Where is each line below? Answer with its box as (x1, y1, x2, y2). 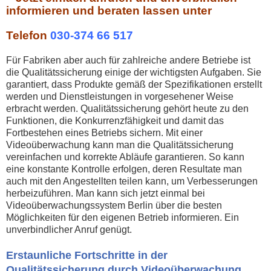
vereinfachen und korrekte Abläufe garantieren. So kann (6, 152, 244, 163)
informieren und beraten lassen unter (6, 4, 212, 18)
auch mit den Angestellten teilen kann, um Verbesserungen (6, 176, 258, 187)
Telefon (6, 29, 50, 42)
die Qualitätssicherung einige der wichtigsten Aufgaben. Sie (6, 67, 261, 78)
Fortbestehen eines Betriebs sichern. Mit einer (6, 128, 203, 139)
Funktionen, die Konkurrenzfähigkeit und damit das (6, 116, 224, 126)
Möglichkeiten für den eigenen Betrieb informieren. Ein (6, 212, 239, 223)
